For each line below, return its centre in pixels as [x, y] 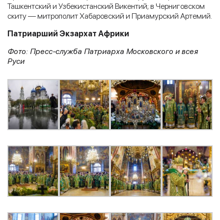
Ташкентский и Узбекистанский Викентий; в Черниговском [106, 6]
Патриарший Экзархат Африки [68, 33]
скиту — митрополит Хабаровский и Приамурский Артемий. [110, 16]
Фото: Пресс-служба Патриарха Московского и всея [103, 51]
